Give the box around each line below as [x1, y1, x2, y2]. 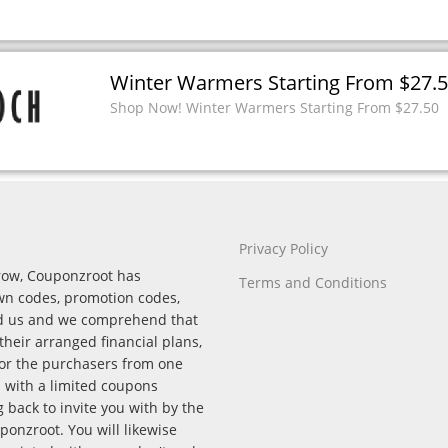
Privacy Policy [239, 239, 328, 258]
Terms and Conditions [239, 273, 387, 292]
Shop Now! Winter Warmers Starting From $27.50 [110, 98, 439, 118]
